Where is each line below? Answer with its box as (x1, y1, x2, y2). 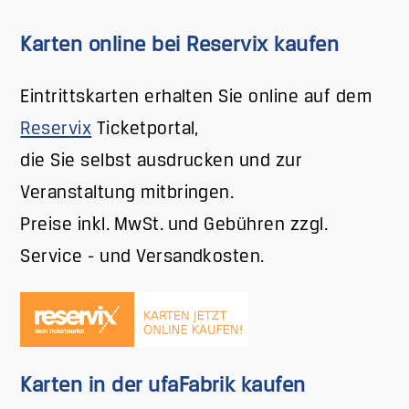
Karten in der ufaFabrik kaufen (20, 374, 306, 397)
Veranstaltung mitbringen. (20, 183, 235, 203)
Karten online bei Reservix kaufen (20, 35, 340, 58)
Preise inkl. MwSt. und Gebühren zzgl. (20, 215, 328, 235)
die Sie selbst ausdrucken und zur (20, 151, 302, 171)
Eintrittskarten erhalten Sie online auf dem (20, 87, 372, 107)
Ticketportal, (91, 119, 199, 139)
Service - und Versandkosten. (20, 246, 265, 267)
